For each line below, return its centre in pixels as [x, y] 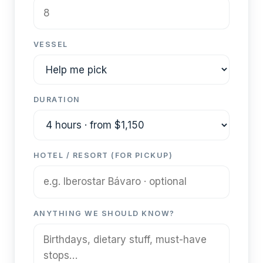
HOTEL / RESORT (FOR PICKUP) [103, 155]
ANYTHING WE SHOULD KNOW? [104, 213]
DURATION [57, 100]
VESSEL [51, 45]
